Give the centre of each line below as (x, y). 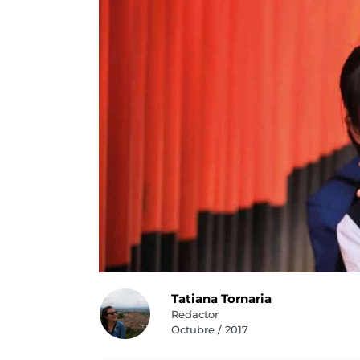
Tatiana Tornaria (221, 299)
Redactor (194, 314)
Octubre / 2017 (209, 329)
